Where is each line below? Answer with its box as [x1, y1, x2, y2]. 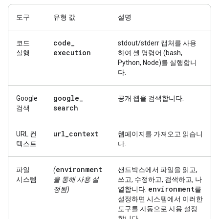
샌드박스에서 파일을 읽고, [118, 166, 197, 174]
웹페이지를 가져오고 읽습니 [118, 130, 203, 138]
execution [53, 48, 91, 57]
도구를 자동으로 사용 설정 [118, 205, 197, 213]
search [53, 103, 78, 112]
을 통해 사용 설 [53, 175, 99, 183]
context [69, 129, 98, 138]
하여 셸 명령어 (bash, [118, 49, 182, 57]
